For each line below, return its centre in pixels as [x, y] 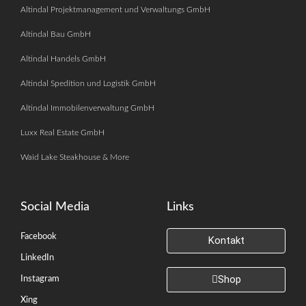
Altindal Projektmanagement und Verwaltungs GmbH [115, 10]
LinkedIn [37, 258]
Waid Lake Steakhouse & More [75, 157]
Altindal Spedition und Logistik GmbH [88, 84]
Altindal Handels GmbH [63, 59]
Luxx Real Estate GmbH [62, 133]
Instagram [40, 279]
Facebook [39, 237]
